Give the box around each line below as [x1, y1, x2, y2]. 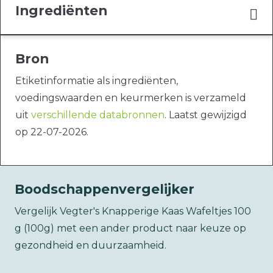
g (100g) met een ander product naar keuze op [15, 222, 246, 235]
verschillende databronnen [31, 109, 165, 121]
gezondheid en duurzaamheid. [15, 239, 166, 252]
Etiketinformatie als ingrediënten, [15, 75, 178, 87]
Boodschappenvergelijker [15, 181, 194, 197]
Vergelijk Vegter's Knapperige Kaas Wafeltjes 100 [15, 205, 251, 218]
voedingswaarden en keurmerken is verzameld [15, 92, 246, 104]
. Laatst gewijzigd [165, 109, 247, 121]
